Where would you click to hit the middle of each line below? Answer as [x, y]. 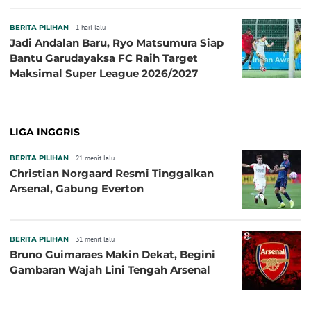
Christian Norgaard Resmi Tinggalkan [112, 173]
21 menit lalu [95, 158]
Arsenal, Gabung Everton [77, 188]
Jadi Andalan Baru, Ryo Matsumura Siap [117, 43]
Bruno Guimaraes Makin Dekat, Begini [112, 254]
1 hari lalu [91, 27]
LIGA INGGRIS [45, 132]
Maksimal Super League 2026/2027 [104, 73]
